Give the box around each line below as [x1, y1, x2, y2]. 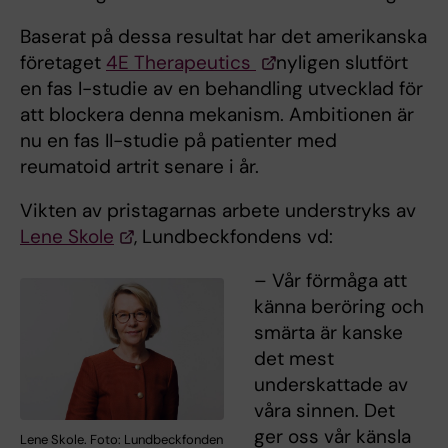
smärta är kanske [254, 319, 403, 345]
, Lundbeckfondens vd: [134, 223, 338, 249]
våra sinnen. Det [254, 397, 395, 423]
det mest [254, 345, 334, 371]
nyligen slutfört [276, 49, 408, 75]
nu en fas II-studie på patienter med [20, 127, 337, 153]
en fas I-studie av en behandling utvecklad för [20, 75, 423, 101]
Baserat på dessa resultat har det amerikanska [20, 23, 427, 49]
